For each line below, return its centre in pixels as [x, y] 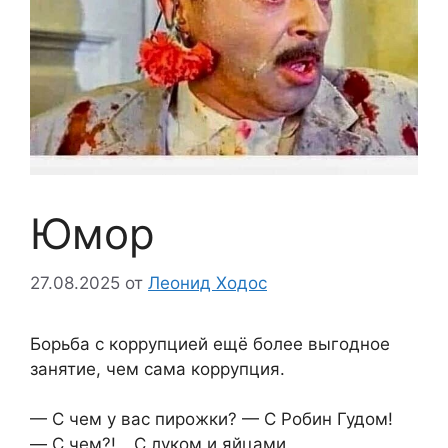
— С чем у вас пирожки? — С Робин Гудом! [214, 419]
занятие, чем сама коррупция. [157, 368]
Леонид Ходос [207, 282]
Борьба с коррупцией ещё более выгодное [210, 343]
